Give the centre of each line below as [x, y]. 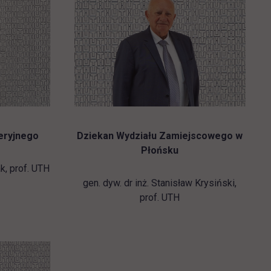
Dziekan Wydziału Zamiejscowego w [160, 136]
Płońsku [160, 151]
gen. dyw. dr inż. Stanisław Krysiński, [160, 183]
